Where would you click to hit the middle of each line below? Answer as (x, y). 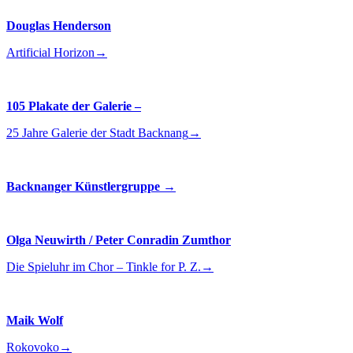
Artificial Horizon (50, 52)
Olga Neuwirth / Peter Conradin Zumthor (119, 240)
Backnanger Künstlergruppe (83, 186)
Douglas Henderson (59, 26)
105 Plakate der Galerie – (74, 106)
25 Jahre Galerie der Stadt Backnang (97, 133)
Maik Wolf (35, 320)
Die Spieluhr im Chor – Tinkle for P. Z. (104, 267)
